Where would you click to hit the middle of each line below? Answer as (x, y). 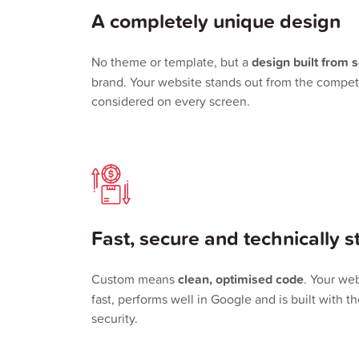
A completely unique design (216, 21)
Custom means (135, 279)
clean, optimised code (241, 280)
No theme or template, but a (171, 62)
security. (115, 319)
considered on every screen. (171, 101)
